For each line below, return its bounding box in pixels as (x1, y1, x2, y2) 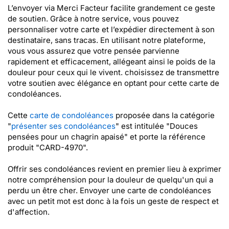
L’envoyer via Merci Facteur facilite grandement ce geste (8, 3, 215, 13)
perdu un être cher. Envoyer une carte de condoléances (8, 186, 211, 195)
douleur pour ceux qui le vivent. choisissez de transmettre (8, 67, 219, 77)
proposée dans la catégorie (113, 110, 215, 120)
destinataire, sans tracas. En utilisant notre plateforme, (8, 35, 205, 45)
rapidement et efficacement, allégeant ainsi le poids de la (8, 57, 215, 66)
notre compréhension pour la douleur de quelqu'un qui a (8, 175, 213, 185)
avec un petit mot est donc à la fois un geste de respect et (8, 196, 219, 206)
